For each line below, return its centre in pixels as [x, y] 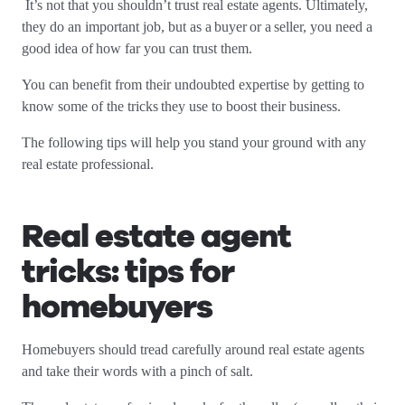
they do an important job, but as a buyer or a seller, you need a [197, 27]
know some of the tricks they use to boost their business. [185, 106]
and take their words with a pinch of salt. [139, 371]
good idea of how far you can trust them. [139, 48]
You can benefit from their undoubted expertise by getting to [193, 85]
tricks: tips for [128, 272]
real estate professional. [89, 164]
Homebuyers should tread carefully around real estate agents [193, 349]
